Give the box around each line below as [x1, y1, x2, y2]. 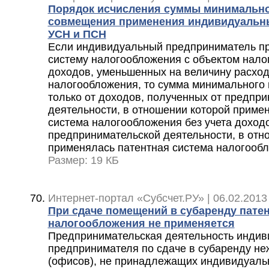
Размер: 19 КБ [47, 154, 119, 167]
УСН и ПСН [47, 28, 106, 41]
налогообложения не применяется [47, 217, 235, 230]
